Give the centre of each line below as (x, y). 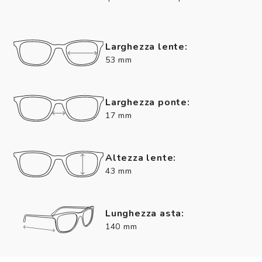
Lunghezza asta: (145, 213)
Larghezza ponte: (148, 102)
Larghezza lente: (146, 46)
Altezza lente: (141, 158)
